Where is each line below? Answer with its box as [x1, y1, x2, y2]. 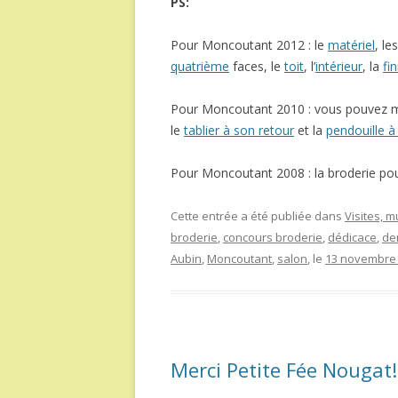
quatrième [171, 58, 229, 75]
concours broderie [223, 229, 322, 245]
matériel [328, 36, 375, 53]
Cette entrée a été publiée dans [171, 208, 345, 224]
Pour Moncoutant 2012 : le [171, 36, 328, 53]
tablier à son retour [184, 122, 294, 139]
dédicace [328, 229, 377, 245]
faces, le [229, 58, 284, 75]
